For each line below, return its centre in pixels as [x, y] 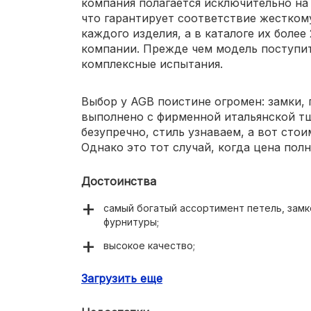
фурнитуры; [131, 221]
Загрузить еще [122, 278]
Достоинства [119, 181]
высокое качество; [149, 245]
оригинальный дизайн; [157, 269]
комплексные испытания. [152, 64]
